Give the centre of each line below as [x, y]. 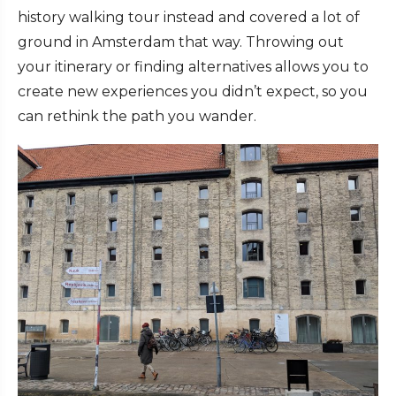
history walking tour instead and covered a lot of [189, 18]
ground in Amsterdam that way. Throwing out [181, 42]
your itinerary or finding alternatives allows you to [193, 67]
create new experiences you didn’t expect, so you [193, 92]
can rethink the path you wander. [137, 117]
